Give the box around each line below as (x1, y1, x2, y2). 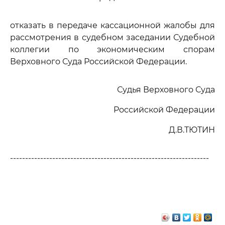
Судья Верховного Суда (117, 85, 215, 94)
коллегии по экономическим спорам (10, 45, 215, 54)
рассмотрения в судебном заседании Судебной (10, 33, 215, 42)
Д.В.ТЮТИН (169, 125, 215, 135)
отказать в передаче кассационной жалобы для (10, 21, 215, 30)
